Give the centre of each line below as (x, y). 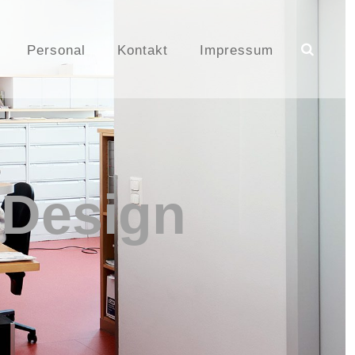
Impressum (237, 50)
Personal (56, 50)
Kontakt (143, 50)
